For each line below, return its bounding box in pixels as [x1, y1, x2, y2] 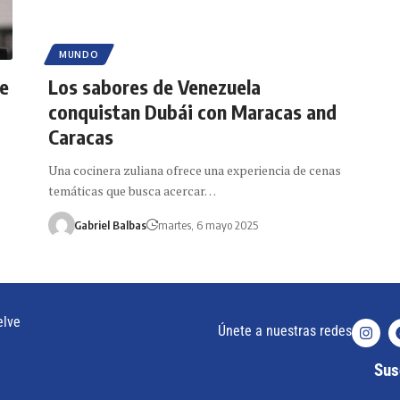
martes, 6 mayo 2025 [157, 217, 258, 232]
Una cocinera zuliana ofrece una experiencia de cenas [47, 161, 341, 179]
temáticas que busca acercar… [47, 181, 216, 199]
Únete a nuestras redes [218, 321, 352, 339]
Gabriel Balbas [73, 217, 146, 232]
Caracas [47, 123, 113, 149]
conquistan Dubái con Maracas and [47, 98, 337, 124]
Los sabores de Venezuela [47, 73, 261, 99]
